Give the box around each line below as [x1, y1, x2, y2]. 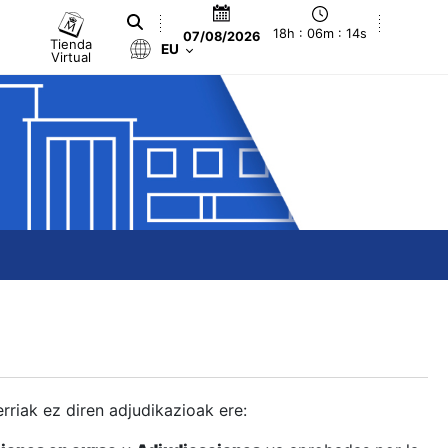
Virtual [51, 48, 92, 65]
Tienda [50, 35, 93, 52]
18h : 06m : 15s [273, 26, 368, 42]
